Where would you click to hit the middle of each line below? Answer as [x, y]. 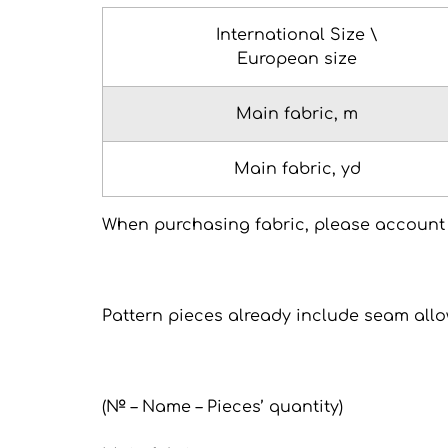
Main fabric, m [297, 114]
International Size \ [297, 35]
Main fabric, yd [297, 169]
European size [297, 59]
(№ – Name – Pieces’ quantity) [222, 407]
